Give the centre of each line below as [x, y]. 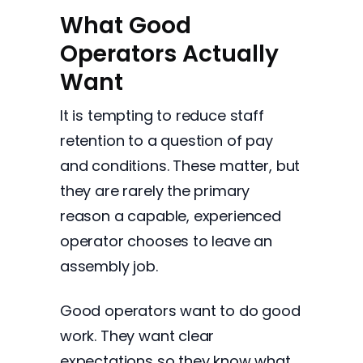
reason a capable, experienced [171, 216]
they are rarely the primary [155, 191]
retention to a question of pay [167, 141]
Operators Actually [169, 54]
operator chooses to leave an [167, 241]
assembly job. [109, 266]
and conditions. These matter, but [180, 166]
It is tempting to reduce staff [162, 115]
